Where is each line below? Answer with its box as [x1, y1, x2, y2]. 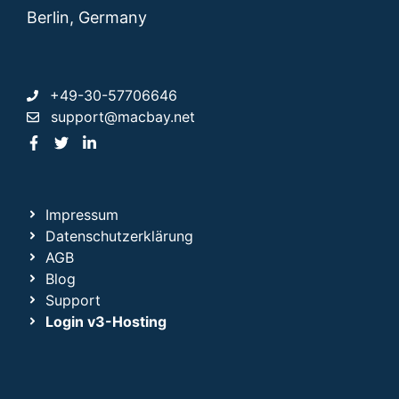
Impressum [45, 205, 118, 224]
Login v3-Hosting [45, 312, 167, 330]
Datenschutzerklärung [45, 226, 193, 245]
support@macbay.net [51, 108, 196, 126]
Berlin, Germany [27, 8, 147, 28]
